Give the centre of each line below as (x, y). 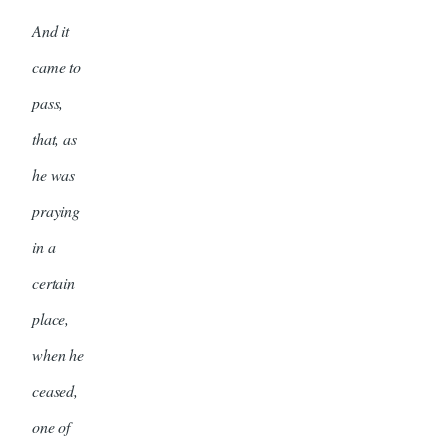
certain (53, 282)
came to (56, 66)
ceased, (55, 390)
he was (54, 174)
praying (56, 210)
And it (51, 30)
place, (51, 318)
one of (51, 426)
